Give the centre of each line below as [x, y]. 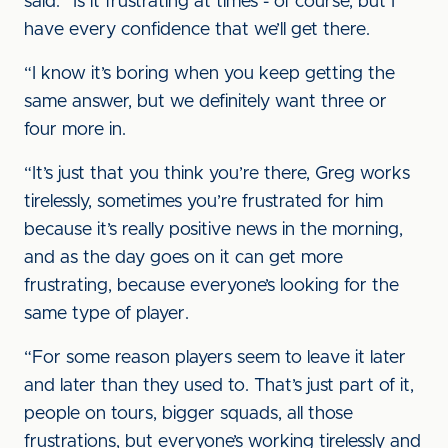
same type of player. [106, 314]
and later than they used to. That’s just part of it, [219, 386]
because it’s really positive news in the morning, [213, 230]
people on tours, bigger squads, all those [188, 414]
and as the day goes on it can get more [183, 258]
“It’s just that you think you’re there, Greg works [217, 174]
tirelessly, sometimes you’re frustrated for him [203, 202]
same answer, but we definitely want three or [205, 102]
